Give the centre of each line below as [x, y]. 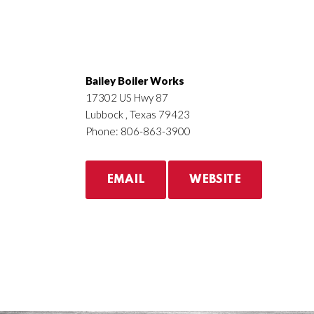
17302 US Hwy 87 [127, 97]
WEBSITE [215, 180]
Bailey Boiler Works [135, 81]
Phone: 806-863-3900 [138, 131]
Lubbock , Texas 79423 [138, 114]
